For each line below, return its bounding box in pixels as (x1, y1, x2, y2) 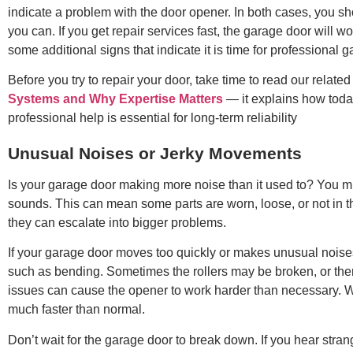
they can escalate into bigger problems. (8, 215, 226, 229)
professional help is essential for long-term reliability (8, 111, 297, 125)
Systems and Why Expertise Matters (8, 92, 223, 106)
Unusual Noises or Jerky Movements (8, 143, 302, 162)
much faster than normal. (8, 303, 145, 317)
